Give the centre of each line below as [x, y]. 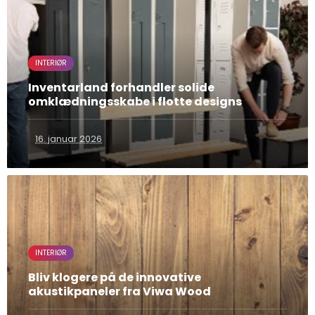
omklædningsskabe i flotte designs [135, 101]
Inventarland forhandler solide [121, 87]
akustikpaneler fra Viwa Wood [120, 291]
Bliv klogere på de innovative [115, 277]
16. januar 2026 [69, 139]
